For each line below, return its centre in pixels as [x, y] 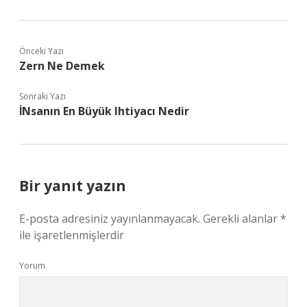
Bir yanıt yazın [73, 186]
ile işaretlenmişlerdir [72, 235]
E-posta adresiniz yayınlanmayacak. [110, 219]
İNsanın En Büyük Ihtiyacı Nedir [104, 111]
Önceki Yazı [41, 51]
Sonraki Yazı [42, 96]
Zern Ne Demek [62, 66]
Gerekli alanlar [242, 219]
